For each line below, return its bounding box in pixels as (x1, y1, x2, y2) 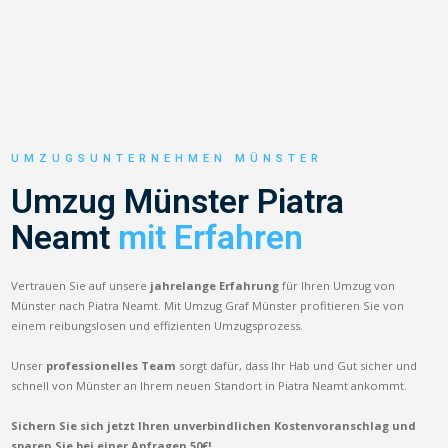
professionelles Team (46, 357, 177, 373)
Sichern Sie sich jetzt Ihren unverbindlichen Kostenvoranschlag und (11, 417, 417, 433)
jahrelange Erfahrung (150, 277, 280, 293)
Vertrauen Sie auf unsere (11, 277, 151, 293)
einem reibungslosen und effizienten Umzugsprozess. (11, 317, 304, 333)
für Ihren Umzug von (279, 277, 396, 293)
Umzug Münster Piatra (11, 181, 345, 221)
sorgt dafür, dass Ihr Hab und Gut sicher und (176, 357, 418, 373)
